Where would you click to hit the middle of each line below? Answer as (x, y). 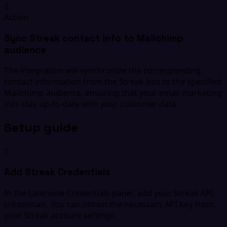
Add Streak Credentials (57, 172)
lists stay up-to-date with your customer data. (91, 104)
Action (16, 17)
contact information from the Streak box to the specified (113, 82)
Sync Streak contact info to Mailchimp (94, 38)
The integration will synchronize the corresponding (102, 71)
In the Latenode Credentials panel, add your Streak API (109, 193)
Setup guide (41, 128)
